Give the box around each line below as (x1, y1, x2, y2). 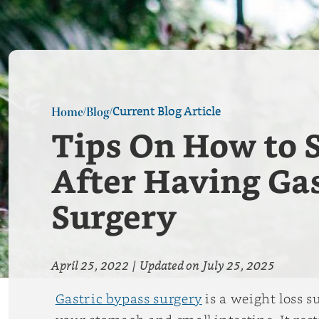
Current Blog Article (113, 101, 221, 122)
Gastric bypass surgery (55, 289, 202, 308)
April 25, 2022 (51, 256, 129, 276)
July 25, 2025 (203, 256, 275, 276)
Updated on (140, 256, 199, 276)
